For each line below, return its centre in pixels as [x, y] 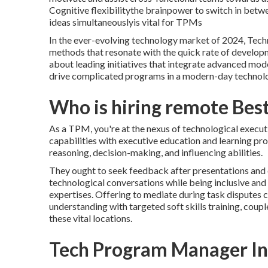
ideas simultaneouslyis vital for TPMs [126, 22]
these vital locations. [91, 218]
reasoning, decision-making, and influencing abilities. [156, 152]
